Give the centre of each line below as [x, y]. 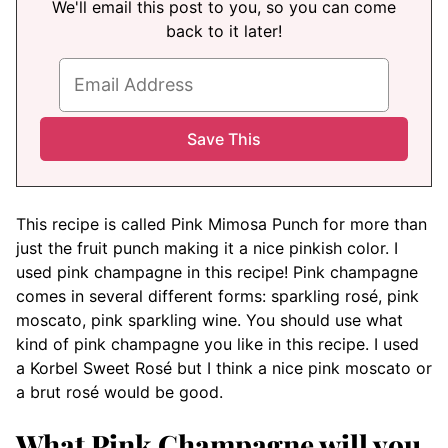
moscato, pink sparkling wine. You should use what [209, 319]
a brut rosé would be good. [119, 391]
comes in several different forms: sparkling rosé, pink [217, 295]
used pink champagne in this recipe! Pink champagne [217, 271]
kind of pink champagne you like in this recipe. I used [217, 343]
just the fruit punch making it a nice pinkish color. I [207, 247]
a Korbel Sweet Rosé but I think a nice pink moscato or [224, 367]
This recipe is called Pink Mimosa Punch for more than [221, 223]
